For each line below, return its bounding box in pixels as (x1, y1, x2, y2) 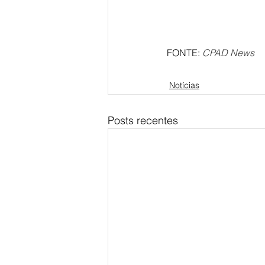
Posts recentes (108, 113, 178, 127)
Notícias (169, 79, 199, 91)
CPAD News (202, 46, 257, 59)
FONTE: (167, 46, 202, 59)
